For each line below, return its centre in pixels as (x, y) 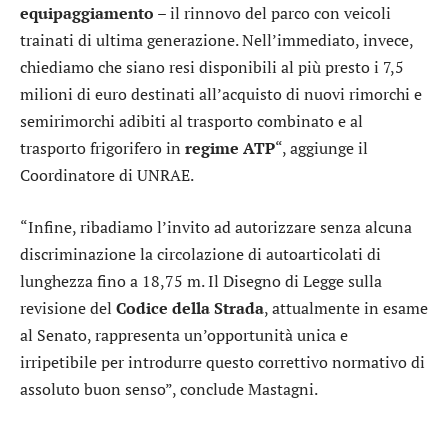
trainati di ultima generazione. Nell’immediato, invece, (216, 40)
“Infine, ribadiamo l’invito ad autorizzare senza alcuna (216, 226)
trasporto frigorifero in (102, 148)
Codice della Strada (188, 307)
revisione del (66, 307)
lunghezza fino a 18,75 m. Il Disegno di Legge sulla (201, 280)
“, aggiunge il (321, 148)
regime (212, 148)
